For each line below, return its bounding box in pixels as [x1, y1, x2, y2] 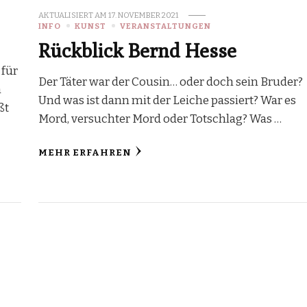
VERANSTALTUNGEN [119, 21, 211, 31]
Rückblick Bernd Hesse [38, 38, 236, 62]
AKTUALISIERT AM [38, 10, 108, 20]
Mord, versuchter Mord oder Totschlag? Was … [38, 111, 282, 126]
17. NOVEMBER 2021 [108, 10, 178, 20]
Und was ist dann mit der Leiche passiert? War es [38, 93, 296, 108]
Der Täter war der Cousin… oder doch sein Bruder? [38, 74, 303, 89]
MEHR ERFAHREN [38, 147, 132, 158]
